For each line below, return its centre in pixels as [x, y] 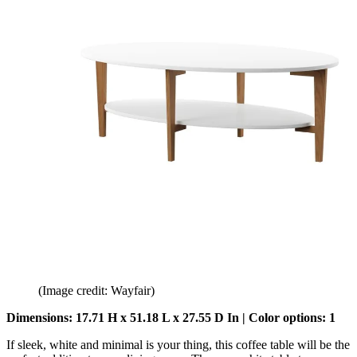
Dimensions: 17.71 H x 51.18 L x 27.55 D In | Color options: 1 [171, 317]
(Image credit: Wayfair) [96, 290]
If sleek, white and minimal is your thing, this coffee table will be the [178, 344]
